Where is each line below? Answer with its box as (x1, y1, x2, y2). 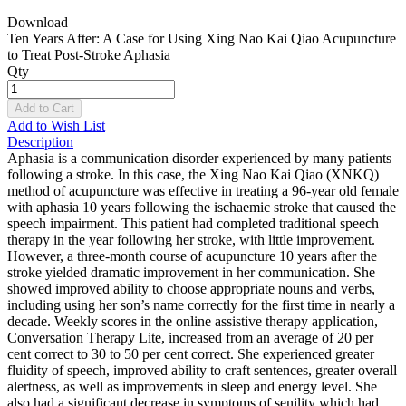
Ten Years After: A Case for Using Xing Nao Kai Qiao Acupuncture (7, 30, 396, 46)
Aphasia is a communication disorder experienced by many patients (7, 150, 391, 166)
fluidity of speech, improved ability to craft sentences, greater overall (7, 362, 397, 378)
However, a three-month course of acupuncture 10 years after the (7, 247, 377, 264)
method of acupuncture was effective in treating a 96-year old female (7, 182, 399, 198)
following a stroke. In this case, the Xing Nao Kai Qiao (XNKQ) (7, 166, 379, 182)
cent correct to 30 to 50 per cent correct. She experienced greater (7, 345, 374, 362)
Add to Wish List (7, 117, 105, 133)
